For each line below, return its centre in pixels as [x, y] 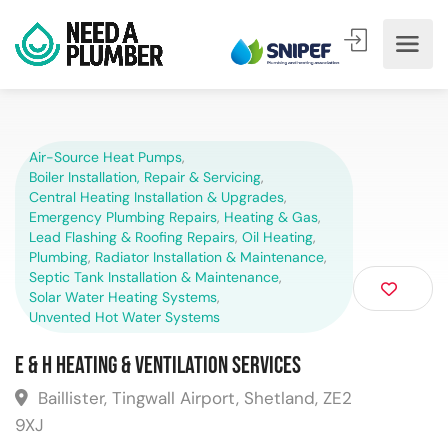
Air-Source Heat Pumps [105, 157]
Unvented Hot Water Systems [124, 317]
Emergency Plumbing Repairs [123, 217]
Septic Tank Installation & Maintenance [154, 277]
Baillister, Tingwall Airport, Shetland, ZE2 [192, 398]
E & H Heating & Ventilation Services [158, 365]
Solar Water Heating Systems [123, 297]
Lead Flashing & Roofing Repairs [132, 237]
